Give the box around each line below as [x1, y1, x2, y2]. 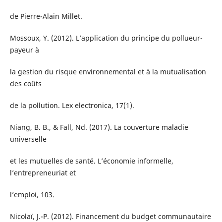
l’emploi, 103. [9, 189, 55, 199]
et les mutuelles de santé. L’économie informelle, [9, 156, 173, 166]
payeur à [9, 45, 39, 55]
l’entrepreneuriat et [9, 167, 76, 177]
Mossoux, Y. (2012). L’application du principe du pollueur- [9, 33, 203, 43]
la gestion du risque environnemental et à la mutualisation [9, 66, 206, 76]
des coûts [9, 78, 42, 88]
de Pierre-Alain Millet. [9, 11, 82, 21]
